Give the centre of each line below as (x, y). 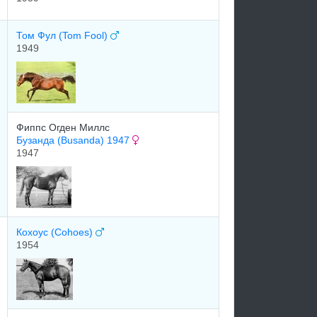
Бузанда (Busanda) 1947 (74, 140)
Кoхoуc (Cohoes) (56, 232)
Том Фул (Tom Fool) (63, 35)
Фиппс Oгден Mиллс (63, 127)
